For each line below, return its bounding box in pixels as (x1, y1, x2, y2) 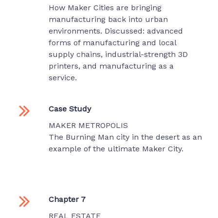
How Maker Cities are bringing (49, 3, 162, 13)
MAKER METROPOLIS (49, 121, 128, 130)
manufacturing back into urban (49, 15, 168, 24)
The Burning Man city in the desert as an (49, 132, 202, 142)
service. (49, 73, 77, 83)
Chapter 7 (49, 195, 86, 204)
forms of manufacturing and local (49, 38, 176, 48)
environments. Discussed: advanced (49, 26, 183, 36)
